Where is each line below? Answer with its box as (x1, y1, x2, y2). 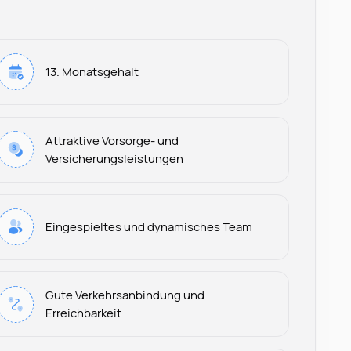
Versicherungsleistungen (45, 150, 184, 166)
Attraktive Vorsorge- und (45, 132, 179, 148)
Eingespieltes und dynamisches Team (45, 219, 253, 235)
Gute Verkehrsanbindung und (45, 287, 205, 303)
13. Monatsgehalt (45, 63, 139, 80)
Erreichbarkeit (45, 305, 122, 321)
